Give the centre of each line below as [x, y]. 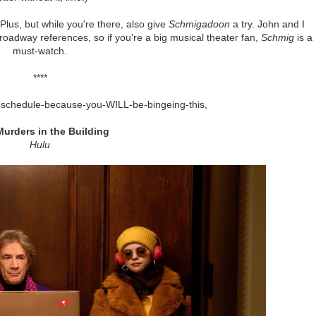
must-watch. [40, 50]
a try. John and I [267, 24]
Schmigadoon [199, 24]
